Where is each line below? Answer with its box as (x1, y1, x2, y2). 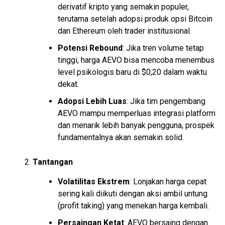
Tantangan (33, 157, 73, 167)
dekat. (58, 79, 79, 89)
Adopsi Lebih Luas (58, 96, 127, 106)
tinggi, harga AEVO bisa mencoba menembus (58, 55, 214, 65)
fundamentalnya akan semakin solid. (58, 133, 184, 143)
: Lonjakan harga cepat (130, 177, 206, 187)
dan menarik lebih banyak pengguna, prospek (58, 121, 214, 131)
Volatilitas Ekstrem (58, 177, 130, 187)
